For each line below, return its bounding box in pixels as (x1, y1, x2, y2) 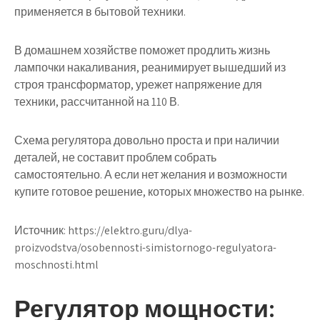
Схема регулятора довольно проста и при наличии (14, 133, 279, 148)
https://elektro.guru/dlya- (68, 223, 192, 238)
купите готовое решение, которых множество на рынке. (14, 184, 304, 199)
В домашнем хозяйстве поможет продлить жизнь (14, 43, 270, 58)
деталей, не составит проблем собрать (14, 150, 216, 165)
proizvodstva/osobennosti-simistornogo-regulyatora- (14, 240, 276, 255)
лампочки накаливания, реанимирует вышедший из (14, 60, 286, 75)
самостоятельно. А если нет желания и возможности (14, 167, 287, 182)
